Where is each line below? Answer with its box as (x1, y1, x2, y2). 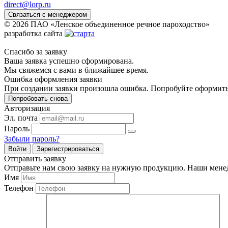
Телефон (4, 184, 34, 193)
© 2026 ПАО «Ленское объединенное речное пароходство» (4, 20, 210, 29)
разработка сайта (4, 29, 63, 38)
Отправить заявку (4, 154, 66, 163)
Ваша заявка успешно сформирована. (4, 56, 134, 66)
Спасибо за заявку (4, 47, 67, 56)
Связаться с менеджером (8, 11, 87, 19)
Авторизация (4, 104, 50, 113)
